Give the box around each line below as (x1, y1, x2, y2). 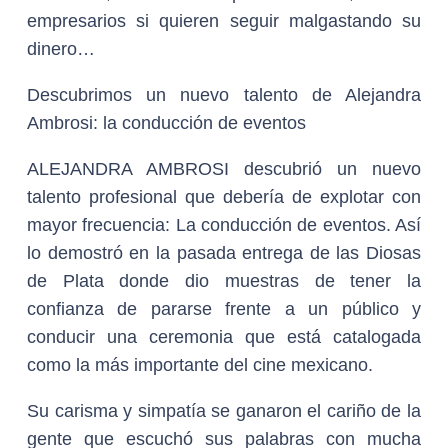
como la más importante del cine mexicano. (27, 355, 373, 375)
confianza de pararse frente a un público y (27, 299, 421, 319)
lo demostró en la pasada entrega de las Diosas (27, 243, 421, 263)
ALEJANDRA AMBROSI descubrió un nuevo (27, 159, 421, 179)
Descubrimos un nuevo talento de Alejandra (27, 85, 421, 105)
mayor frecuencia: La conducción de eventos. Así (27, 215, 421, 235)
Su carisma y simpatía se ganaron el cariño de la (27, 401, 421, 421)
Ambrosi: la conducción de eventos (27, 113, 306, 133)
